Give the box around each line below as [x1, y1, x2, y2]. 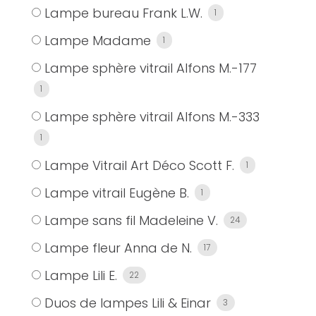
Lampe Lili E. [44, 267, 117, 285]
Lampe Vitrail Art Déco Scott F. [44, 157, 234, 175]
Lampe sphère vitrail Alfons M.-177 [44, 59, 257, 78]
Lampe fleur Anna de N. [44, 239, 192, 257]
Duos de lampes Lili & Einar [44, 294, 211, 312]
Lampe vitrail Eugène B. [44, 184, 189, 202]
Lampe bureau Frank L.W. [44, 4, 202, 23]
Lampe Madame [44, 32, 151, 50]
